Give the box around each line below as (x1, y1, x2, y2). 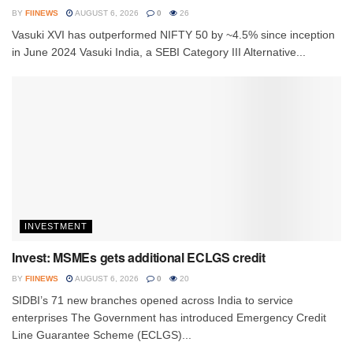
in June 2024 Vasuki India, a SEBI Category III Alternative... (12, 46, 306, 59)
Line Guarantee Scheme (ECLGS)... (12, 329, 191, 342)
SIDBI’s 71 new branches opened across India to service (12, 294, 293, 307)
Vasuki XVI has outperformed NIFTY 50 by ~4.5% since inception (12, 28, 335, 42)
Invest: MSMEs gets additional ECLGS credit (12, 248, 266, 267)
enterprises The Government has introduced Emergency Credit (12, 311, 326, 325)
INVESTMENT (24, 221, 87, 232)
